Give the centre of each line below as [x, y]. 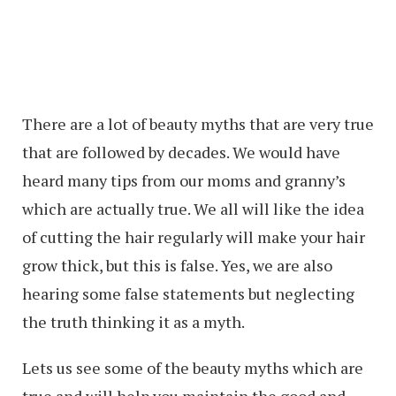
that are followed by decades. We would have [181, 152]
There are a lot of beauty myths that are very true [198, 124]
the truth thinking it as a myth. [133, 322]
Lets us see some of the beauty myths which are [193, 368]
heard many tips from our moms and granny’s [184, 181]
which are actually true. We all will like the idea [193, 209]
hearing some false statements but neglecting [188, 294]
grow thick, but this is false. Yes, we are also [177, 266]
